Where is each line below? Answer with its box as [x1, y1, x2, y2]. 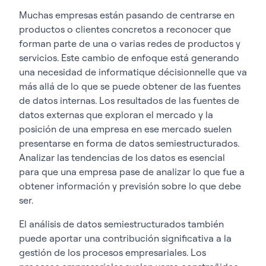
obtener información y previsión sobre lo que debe [19, 179, 241, 192]
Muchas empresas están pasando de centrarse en [19, 8, 235, 21]
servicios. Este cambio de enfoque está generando [19, 51, 239, 64]
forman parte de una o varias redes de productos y [19, 37, 240, 49]
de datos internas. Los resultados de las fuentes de [19, 94, 239, 106]
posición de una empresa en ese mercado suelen [19, 122, 232, 135]
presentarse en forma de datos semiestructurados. [19, 137, 239, 149]
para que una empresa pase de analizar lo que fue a [19, 165, 245, 178]
